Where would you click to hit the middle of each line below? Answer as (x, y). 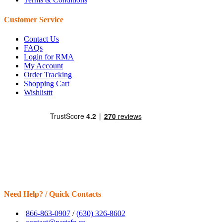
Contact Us (41, 39)
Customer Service (34, 19)
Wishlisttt (38, 92)
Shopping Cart (47, 83)
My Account (43, 65)
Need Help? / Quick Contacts (53, 194)
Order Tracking (48, 74)
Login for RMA (49, 56)
